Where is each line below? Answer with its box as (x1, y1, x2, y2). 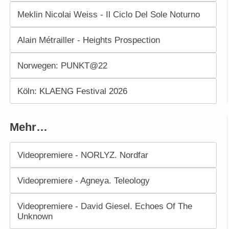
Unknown (17, 211, 53, 222)
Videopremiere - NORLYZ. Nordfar (17, 150, 148, 161)
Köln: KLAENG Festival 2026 (17, 86, 127, 97)
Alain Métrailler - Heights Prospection (17, 35, 160, 45)
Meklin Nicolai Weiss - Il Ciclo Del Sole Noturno (17, 9, 200, 20)
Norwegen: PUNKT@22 (17, 60, 107, 71)
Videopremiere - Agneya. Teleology (17, 175, 150, 186)
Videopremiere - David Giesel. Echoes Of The (17, 201, 192, 212)
